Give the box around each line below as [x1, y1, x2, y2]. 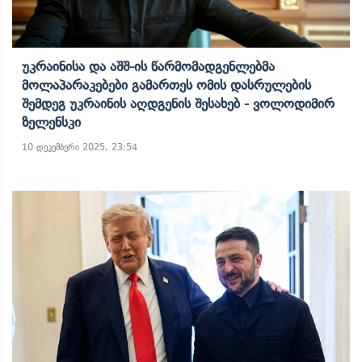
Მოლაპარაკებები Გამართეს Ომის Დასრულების [22, 77, 311, 93]
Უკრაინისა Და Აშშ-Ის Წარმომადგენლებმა [22, 58, 275, 74]
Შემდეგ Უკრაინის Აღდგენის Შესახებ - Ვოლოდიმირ [22, 95, 335, 112]
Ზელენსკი [22, 114, 81, 130]
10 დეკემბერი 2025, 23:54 [22, 141, 137, 153]
